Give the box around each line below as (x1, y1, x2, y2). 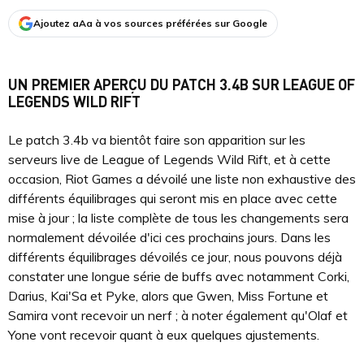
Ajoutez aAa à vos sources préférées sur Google (33, 17, 267, 29)
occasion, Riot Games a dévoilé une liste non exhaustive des (8, 171, 356, 187)
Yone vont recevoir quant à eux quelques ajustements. (8, 327, 323, 343)
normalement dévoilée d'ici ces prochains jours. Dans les (8, 229, 331, 245)
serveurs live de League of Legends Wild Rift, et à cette (8, 151, 331, 167)
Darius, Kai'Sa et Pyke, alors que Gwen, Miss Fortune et (8, 288, 328, 304)
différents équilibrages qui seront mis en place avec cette (8, 190, 337, 206)
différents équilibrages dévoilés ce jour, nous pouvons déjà (8, 249, 342, 265)
